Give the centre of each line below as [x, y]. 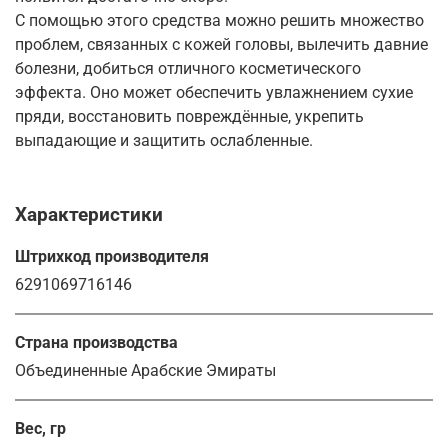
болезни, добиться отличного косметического [188, 68]
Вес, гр [40, 428]
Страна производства [96, 342]
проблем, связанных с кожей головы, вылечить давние [221, 44]
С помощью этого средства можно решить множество [219, 20]
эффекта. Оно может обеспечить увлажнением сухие [214, 92]
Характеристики [89, 214]
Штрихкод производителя [112, 256]
